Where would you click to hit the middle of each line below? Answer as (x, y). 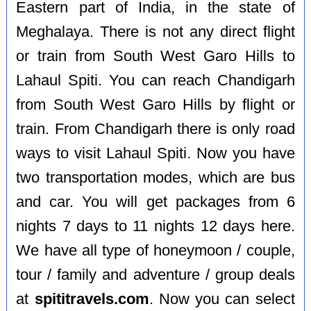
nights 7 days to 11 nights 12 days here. (155, 226)
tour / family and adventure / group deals (155, 275)
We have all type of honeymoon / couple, (155, 250)
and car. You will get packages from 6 (155, 202)
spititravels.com (92, 299)
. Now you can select (222, 299)
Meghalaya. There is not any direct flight (155, 32)
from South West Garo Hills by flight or (155, 104)
